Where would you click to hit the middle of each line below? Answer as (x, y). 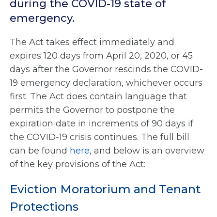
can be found (40, 151)
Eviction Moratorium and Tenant (105, 189)
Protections (44, 207)
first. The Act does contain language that (98, 97)
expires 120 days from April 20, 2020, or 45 (101, 56)
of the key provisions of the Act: (77, 164)
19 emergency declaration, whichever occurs (106, 83)
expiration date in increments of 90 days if (101, 124)
